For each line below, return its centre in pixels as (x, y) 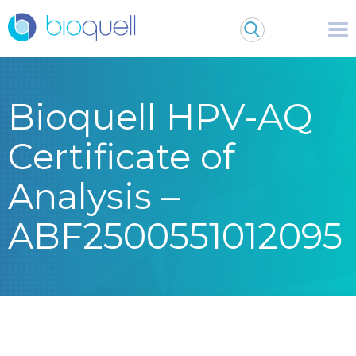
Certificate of (121, 156)
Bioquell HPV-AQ (160, 116)
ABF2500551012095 (175, 236)
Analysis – (94, 196)
